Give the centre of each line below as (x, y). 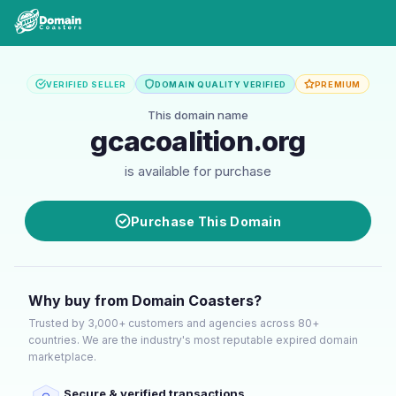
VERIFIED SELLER (86, 84)
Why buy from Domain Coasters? (145, 301)
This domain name (198, 115)
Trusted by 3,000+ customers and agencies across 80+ (174, 323)
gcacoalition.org (198, 141)
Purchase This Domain (206, 221)
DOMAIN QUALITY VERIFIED (220, 84)
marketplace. (62, 357)
